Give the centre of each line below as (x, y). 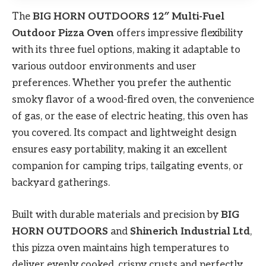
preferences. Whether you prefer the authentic (121, 83)
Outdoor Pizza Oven (63, 33)
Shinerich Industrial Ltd (190, 231)
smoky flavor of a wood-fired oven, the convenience (133, 99)
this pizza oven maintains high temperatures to (121, 248)
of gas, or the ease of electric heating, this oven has (130, 116)
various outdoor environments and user (104, 66)
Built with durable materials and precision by (116, 215)
